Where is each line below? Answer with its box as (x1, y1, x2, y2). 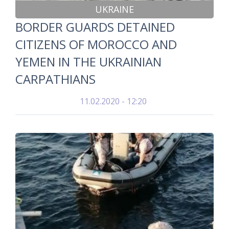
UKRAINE (95, 3, 134, 15)
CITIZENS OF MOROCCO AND (15, 36, 177, 53)
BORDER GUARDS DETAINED (15, 18, 175, 35)
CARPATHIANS (15, 71, 96, 87)
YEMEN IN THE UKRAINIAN (15, 53, 162, 70)
